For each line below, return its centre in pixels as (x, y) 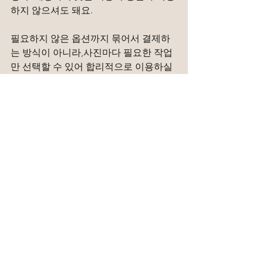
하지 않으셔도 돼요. (52, 10)
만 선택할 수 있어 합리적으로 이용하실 (93, 66)
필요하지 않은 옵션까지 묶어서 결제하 (90, 38)
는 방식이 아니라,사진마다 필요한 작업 (92, 52)
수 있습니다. (36, 80)
